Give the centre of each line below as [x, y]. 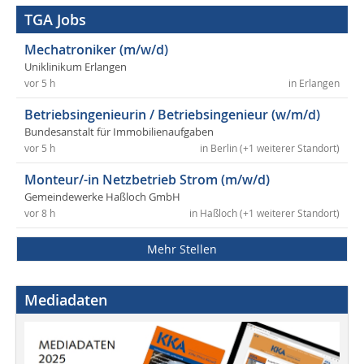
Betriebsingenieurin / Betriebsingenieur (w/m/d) [172, 115]
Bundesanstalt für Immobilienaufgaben [119, 132]
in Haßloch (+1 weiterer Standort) [264, 214]
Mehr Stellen [182, 249]
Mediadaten [66, 300]
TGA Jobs [55, 20]
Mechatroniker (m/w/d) [96, 50]
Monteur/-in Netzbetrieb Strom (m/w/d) [147, 180]
